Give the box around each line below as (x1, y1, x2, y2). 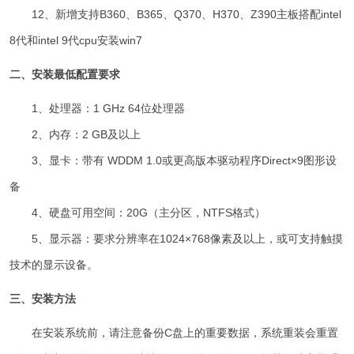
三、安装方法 (9, 292, 77, 306)
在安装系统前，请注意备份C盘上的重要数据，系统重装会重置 (9, 326, 339, 340)
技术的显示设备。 (9, 258, 99, 272)
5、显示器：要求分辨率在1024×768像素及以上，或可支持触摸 (9, 232, 344, 246)
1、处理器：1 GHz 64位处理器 (9, 102, 186, 115)
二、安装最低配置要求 (9, 68, 121, 81)
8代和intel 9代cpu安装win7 (9, 34, 143, 47)
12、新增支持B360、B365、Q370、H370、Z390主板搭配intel (9, 8, 342, 21)
